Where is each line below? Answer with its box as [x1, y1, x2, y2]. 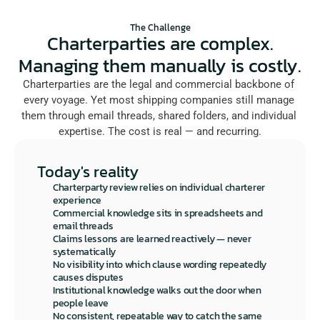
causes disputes [53, 270, 124, 285]
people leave [53, 296, 109, 311]
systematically [53, 244, 116, 259]
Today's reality [37, 160, 139, 184]
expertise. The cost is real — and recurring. [59, 125, 261, 138]
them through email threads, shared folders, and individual [21, 109, 296, 122]
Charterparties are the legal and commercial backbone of [23, 78, 294, 91]
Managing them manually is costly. [19, 51, 301, 79]
